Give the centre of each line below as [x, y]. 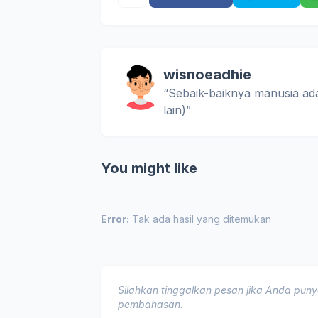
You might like [149, 168]
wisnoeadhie [207, 75]
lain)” [177, 110]
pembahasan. [150, 304]
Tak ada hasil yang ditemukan [200, 219]
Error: [115, 219]
